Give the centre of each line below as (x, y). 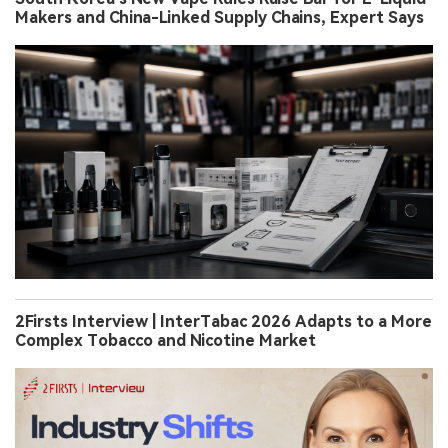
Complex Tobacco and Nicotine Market (165, 341)
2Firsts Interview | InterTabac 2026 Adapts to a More (223, 322)
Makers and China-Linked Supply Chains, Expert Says (219, 17)
